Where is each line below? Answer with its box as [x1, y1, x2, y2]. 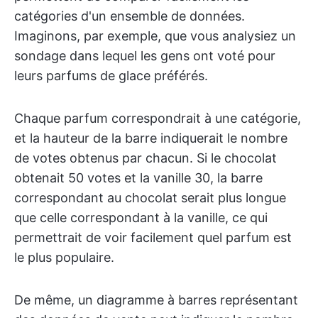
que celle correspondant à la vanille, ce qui [14, 210, 268, 226]
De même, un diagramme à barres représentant [14, 292, 298, 308]
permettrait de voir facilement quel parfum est [14, 230, 292, 246]
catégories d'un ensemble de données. [14, 9, 245, 24]
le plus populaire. [14, 250, 114, 265]
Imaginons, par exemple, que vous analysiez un [14, 28, 296, 44]
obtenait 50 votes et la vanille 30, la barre [14, 170, 263, 186]
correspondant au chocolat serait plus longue [14, 190, 286, 206]
